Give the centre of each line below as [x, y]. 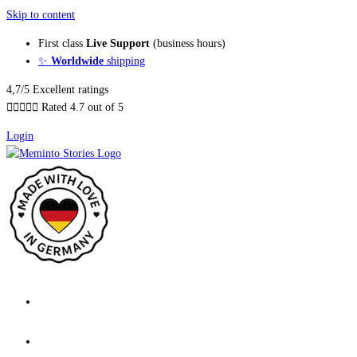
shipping [124, 61]
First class [62, 43]
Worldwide [77, 61]
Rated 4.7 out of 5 [82, 107]
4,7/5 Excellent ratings [57, 90]
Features [57, 341]
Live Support [120, 43]
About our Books [77, 302]
